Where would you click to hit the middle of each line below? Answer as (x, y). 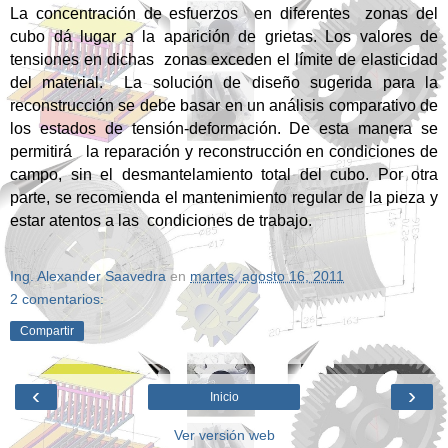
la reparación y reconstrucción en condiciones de (262, 152)
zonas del (402, 14)
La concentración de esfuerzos (128, 14)
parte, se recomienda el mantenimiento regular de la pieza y (224, 198)
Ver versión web (224, 435)
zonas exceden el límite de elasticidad (301, 60)
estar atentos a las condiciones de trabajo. (161, 221)
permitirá (43, 152)
